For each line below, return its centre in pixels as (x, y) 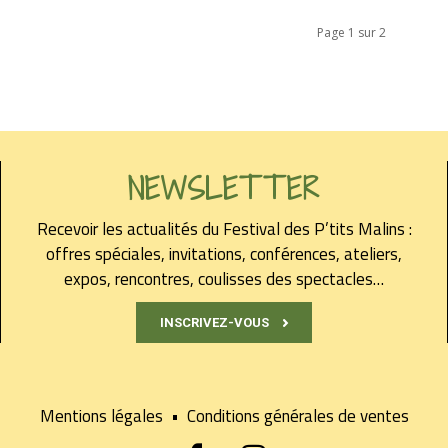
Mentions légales (105, 416)
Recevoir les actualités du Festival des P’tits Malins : (224, 229)
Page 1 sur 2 (351, 33)
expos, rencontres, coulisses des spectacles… (224, 279)
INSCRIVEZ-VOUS (214, 323)
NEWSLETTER (224, 189)
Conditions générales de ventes (297, 416)
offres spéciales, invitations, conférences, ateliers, (224, 254)
